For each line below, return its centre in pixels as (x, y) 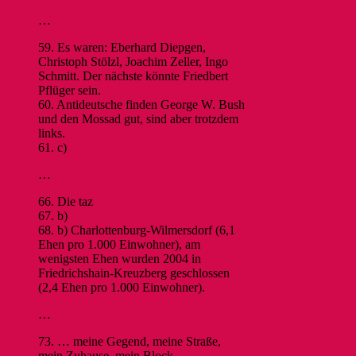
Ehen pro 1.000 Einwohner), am (119, 244)
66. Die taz (66, 201)
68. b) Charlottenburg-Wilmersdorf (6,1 (137, 230)
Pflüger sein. (70, 90)
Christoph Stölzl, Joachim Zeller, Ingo (133, 61)
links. (52, 133)
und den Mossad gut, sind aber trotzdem (138, 118)
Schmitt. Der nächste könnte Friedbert (133, 75)
